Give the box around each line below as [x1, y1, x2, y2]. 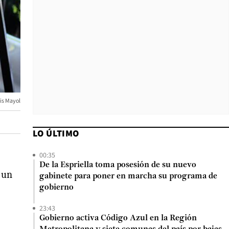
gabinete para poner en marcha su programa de [39, 172, 217, 180]
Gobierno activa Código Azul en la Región [39, 214, 197, 222]
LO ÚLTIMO [33, 127, 79, 139]
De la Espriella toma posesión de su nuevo [39, 161, 196, 169]
